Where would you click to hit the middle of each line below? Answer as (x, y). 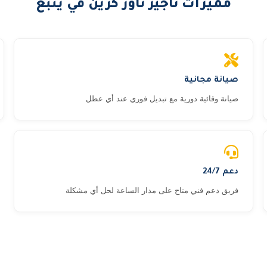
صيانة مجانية (212, 80)
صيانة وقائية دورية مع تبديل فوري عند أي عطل (162, 98)
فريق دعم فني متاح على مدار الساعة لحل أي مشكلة (152, 190)
